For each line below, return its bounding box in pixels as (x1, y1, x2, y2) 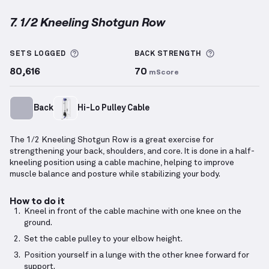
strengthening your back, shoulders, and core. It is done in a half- (10, 147, 255, 156)
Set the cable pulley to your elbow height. (24, 235, 183, 244)
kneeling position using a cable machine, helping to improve (10, 159, 234, 168)
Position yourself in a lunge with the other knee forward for (24, 251, 249, 260)
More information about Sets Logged (78, 49, 246, 59)
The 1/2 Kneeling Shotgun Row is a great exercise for (10, 136, 214, 145)
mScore (149, 67, 179, 76)
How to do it (10, 195, 65, 207)
